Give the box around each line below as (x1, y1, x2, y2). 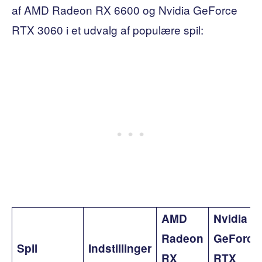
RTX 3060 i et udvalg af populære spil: (12, 21, 204, 37)
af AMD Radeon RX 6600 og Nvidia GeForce (12, 1, 237, 18)
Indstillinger (88, 240, 151, 256)
